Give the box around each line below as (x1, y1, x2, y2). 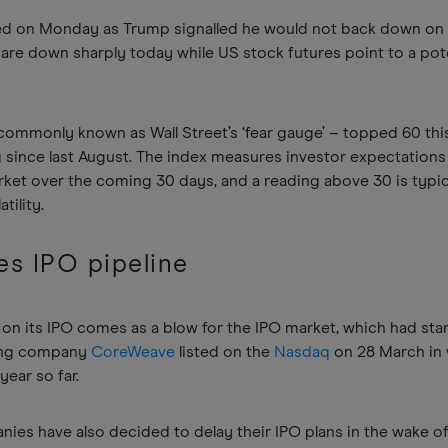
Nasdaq (274, 344, 331, 360)
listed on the (175, 344, 275, 360)
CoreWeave (91, 344, 176, 360)
